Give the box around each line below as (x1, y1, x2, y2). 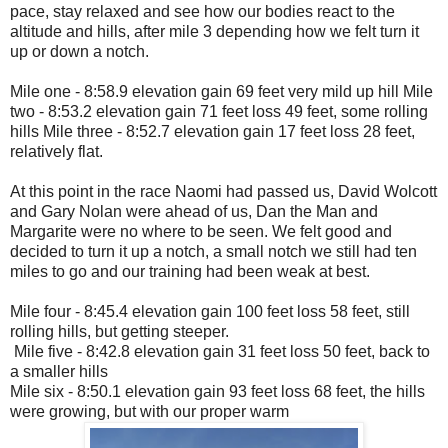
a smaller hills (10, 363, 108, 381)
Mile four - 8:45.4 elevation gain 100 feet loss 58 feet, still (10, 303, 410, 321)
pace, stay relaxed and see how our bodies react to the (10, 3, 395, 21)
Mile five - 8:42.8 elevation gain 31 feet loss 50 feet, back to (10, 343, 430, 361)
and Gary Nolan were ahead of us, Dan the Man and (10, 203, 378, 221)
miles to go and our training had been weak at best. (10, 263, 370, 281)
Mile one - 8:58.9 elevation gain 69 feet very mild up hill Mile (10, 83, 433, 101)
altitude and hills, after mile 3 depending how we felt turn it (10, 23, 419, 41)
